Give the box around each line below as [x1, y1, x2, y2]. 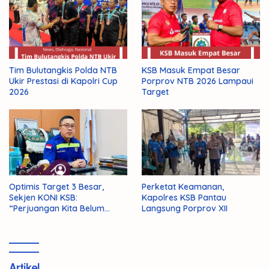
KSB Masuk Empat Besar [142, 64, 240, 76]
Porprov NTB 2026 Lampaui [142, 75, 253, 86]
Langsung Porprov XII [142, 203, 228, 214]
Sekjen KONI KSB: [9, 192, 77, 204]
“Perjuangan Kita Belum [9, 203, 104, 214]
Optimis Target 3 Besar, [9, 181, 104, 193]
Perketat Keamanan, [142, 181, 224, 193]
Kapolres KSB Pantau [142, 192, 226, 204]
